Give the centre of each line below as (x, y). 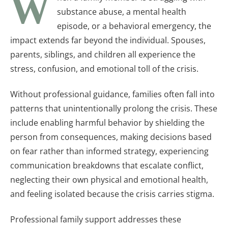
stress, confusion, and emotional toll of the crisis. (104, 68)
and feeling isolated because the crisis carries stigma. (112, 194)
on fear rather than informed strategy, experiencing (109, 151)
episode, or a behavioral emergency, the (134, 26)
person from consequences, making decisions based (111, 137)
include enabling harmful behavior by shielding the (107, 122)
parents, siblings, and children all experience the (103, 54)
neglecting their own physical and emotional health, (109, 179)
